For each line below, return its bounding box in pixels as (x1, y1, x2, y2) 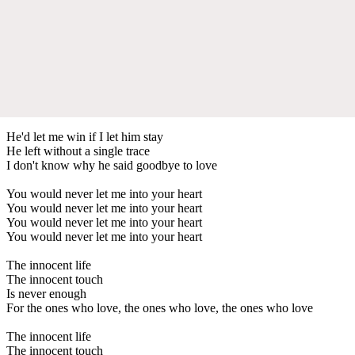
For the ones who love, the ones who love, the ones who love (6, 300, 313, 315)
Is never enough (6, 286, 86, 300)
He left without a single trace (6, 143, 150, 158)
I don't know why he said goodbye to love (6, 158, 217, 172)
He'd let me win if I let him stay (6, 129, 163, 143)
